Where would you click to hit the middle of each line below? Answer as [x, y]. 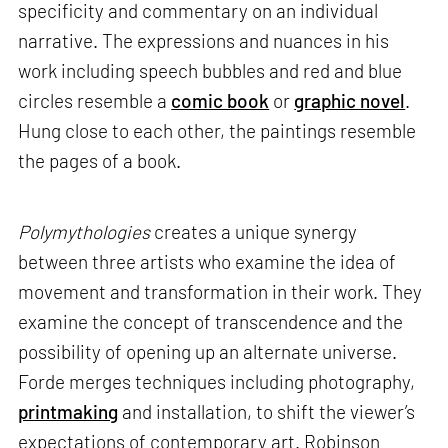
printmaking [68, 412]
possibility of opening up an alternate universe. [208, 352]
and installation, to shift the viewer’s [267, 412]
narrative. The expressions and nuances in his [204, 41]
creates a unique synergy [254, 232]
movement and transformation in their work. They [220, 292]
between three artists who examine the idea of [207, 262]
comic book [220, 101]
